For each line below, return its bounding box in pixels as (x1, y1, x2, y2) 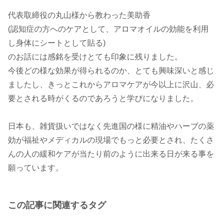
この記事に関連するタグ (8, 200, 106, 210)
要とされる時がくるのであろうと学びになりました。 (8, 94, 198, 103)
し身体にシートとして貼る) (8, 38, 106, 47)
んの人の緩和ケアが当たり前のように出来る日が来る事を (8, 149, 214, 158)
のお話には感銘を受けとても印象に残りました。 (8, 52, 182, 61)
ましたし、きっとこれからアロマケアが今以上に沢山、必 (8, 80, 214, 89)
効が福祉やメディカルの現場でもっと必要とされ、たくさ (8, 135, 214, 144)
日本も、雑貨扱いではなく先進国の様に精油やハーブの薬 (8, 121, 214, 130)
